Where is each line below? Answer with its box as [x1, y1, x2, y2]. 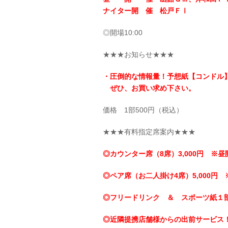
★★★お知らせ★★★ [103, 50, 174, 59]
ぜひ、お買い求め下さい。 [103, 83, 195, 92]
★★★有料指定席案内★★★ [103, 127, 195, 136]
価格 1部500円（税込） [103, 105, 183, 114]
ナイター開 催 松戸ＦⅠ [103, 6, 188, 15]
